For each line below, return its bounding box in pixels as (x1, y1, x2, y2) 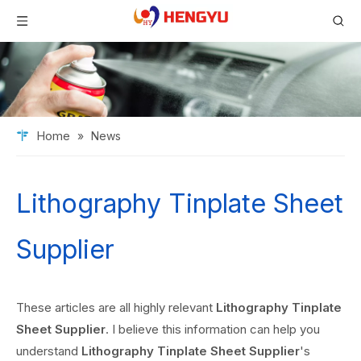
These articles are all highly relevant (16, 300, 216, 316)
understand (16, 343, 81, 359)
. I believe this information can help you (106, 322, 320, 338)
